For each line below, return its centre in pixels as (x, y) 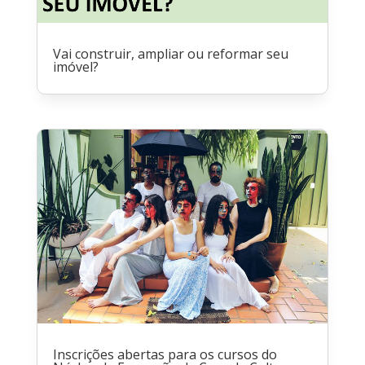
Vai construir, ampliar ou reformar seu (170, 54)
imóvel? (75, 67)
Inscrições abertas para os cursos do (165, 354)
